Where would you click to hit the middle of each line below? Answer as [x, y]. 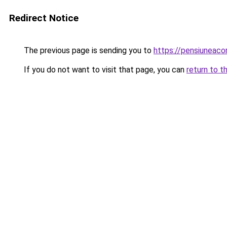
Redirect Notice [44, 18]
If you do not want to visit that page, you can [104, 70]
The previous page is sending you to [88, 50]
